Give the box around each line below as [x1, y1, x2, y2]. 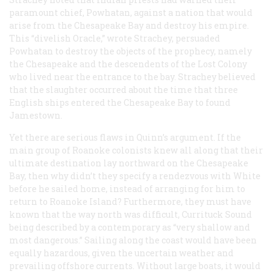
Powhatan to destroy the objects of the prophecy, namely [9, 45, 252, 57]
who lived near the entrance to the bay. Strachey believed [9, 71, 256, 83]
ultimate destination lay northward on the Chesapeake [9, 157, 248, 169]
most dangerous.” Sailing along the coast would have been [9, 234, 257, 246]
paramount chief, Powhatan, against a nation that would [9, 7, 253, 19]
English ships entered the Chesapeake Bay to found [9, 97, 231, 109]
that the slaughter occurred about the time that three [9, 84, 238, 96]
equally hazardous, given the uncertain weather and [9, 247, 234, 259]
